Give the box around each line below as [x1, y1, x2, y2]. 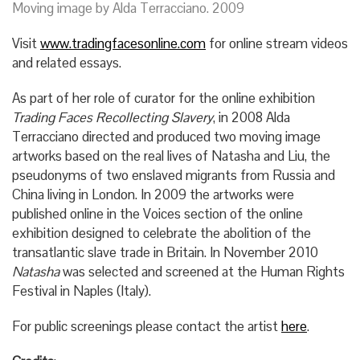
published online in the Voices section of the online [12, 204, 303, 223]
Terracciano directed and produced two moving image [12, 127, 321, 145]
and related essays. [12, 53, 121, 72]
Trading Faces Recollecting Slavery [12, 108, 213, 126]
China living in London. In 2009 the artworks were [12, 185, 294, 203]
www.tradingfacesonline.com [40, 34, 206, 52]
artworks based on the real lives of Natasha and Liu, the [12, 146, 330, 165]
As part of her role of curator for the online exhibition [12, 88, 315, 107]
